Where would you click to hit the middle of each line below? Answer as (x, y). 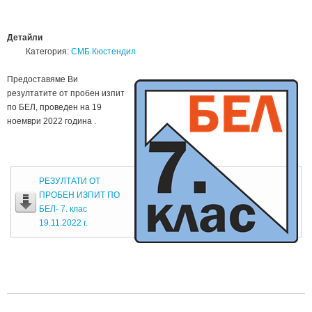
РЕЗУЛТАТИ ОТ (70, 181)
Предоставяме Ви (42, 79)
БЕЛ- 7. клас (63, 209)
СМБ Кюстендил (103, 51)
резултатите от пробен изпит (66, 93)
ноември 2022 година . (52, 121)
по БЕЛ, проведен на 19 (54, 107)
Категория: (47, 51)
